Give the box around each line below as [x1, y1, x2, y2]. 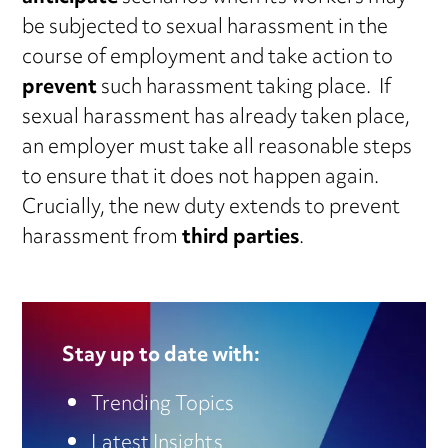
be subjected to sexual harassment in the [22, 8, 389, 50]
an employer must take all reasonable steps [22, 128, 413, 170]
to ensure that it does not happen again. [22, 158, 384, 200]
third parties [182, 218, 300, 260]
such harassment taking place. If [97, 68, 392, 110]
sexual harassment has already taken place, [22, 98, 411, 140]
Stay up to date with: [62, 335, 261, 377]
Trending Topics [90, 384, 234, 426]
